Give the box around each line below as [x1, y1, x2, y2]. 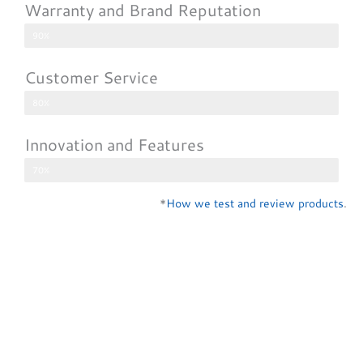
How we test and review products [166, 194, 344, 211]
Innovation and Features [24, 132, 204, 156]
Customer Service [24, 65, 158, 88]
